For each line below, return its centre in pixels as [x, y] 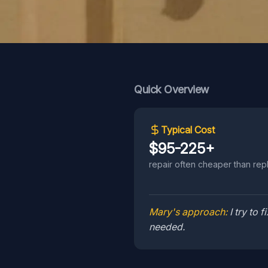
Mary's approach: [188, 212]
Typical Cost [188, 130]
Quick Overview [171, 89]
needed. [167, 227]
